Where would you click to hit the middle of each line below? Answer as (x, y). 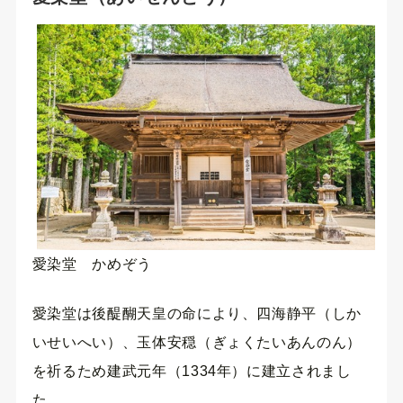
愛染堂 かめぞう (92, 264)
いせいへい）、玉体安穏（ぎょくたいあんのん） (197, 342)
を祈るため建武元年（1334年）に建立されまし (192, 371)
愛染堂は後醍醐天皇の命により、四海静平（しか (197, 313)
